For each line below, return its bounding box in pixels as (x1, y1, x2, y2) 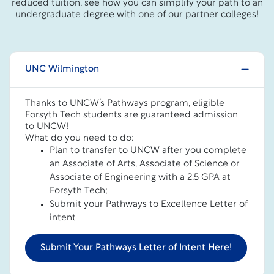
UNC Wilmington (25, 65, 99, 74)
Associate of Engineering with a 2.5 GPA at (50, 173, 231, 182)
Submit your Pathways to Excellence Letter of (50, 200, 248, 209)
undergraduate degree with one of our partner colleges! (15, 10, 259, 20)
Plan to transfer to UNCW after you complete (50, 146, 246, 155)
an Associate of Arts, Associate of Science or (50, 160, 240, 169)
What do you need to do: (25, 134, 134, 143)
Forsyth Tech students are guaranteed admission (25, 111, 238, 120)
